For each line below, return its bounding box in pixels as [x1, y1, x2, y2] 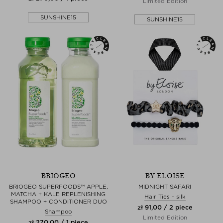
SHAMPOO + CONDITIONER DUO [9, 198, 107, 205]
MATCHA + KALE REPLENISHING [11, 190, 106, 198]
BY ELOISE [145, 171, 185, 180]
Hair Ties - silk [144, 193, 186, 200]
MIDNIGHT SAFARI [138, 183, 191, 190]
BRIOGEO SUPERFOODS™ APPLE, [8, 183, 108, 190]
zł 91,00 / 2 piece [137, 203, 193, 211]
